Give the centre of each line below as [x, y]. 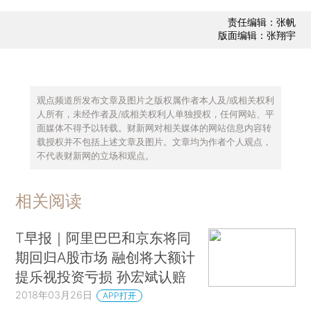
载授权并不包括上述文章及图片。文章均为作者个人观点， [154, 141]
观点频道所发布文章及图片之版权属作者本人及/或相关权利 [155, 100]
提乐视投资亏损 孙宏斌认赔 [101, 277]
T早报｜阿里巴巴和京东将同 [103, 238]
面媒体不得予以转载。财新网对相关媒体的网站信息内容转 [154, 127]
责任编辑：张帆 [261, 22]
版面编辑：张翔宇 [257, 35]
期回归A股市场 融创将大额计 [106, 258]
